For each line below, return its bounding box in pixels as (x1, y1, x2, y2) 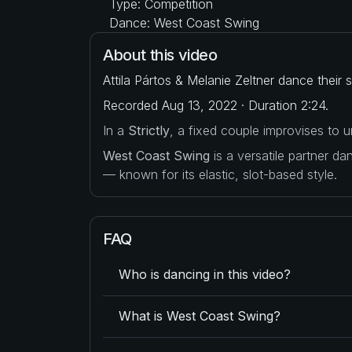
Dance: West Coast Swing (105, 14, 259, 31)
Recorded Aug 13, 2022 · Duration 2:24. (103, 97, 328, 113)
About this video (103, 45, 218, 64)
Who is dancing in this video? (119, 266, 291, 283)
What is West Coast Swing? (119, 308, 280, 324)
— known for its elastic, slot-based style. (103, 166, 337, 182)
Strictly (128, 122, 170, 138)
